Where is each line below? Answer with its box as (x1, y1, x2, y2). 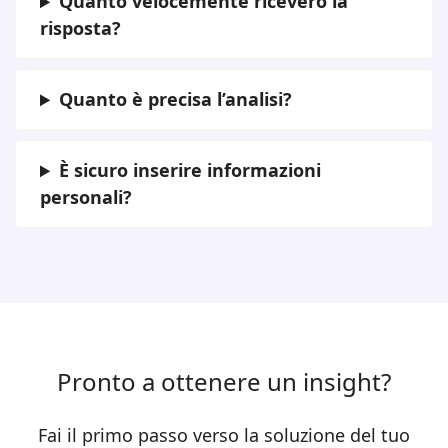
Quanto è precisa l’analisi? (59, 87, 293, 112)
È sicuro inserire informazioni (59, 158, 322, 183)
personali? (40, 185, 132, 210)
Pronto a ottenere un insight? (57, 365, 391, 399)
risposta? (40, 16, 121, 41)
